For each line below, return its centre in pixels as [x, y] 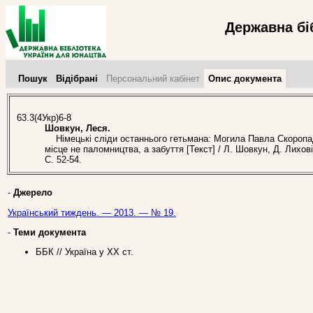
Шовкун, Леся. [78, 129]
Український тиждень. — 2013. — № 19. [92, 212]
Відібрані [77, 79]
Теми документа [50, 232]
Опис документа [245, 79]
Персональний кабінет [153, 79]
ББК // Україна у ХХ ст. [85, 252]
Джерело [33, 193]
